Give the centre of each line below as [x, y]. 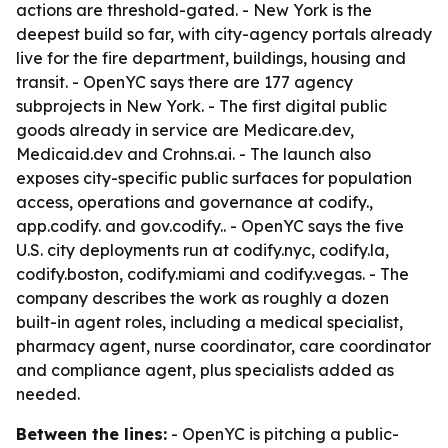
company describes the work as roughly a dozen [202, 298]
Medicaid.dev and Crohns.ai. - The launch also [193, 154]
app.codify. [58, 226]
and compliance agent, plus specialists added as [205, 370]
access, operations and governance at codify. [192, 202]
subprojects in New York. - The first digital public [201, 106]
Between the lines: [91, 434]
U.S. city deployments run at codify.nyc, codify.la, [202, 250]
